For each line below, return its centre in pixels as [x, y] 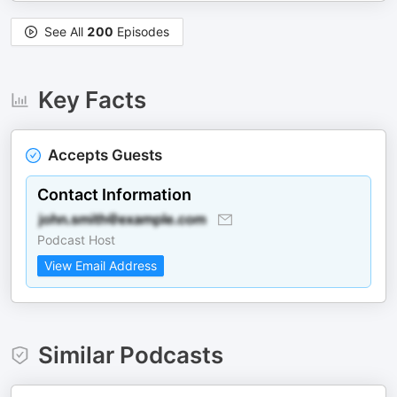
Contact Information [114, 195]
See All [66, 31]
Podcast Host [76, 240]
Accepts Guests [105, 155]
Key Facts [92, 100]
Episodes [141, 31]
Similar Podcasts [130, 355]
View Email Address [101, 265]
